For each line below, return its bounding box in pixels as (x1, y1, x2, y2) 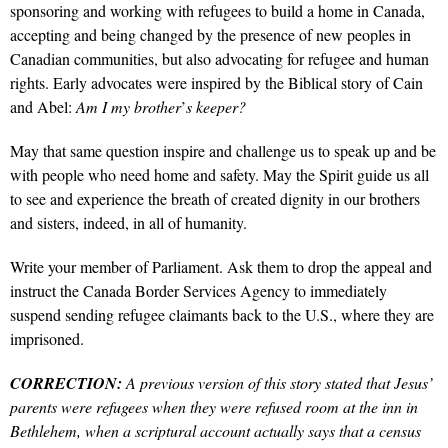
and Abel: (10, 95, 76, 117)
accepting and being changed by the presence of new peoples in (10, 23, 411, 45)
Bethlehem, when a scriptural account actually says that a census (10, 419, 421, 441)
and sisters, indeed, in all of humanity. (10, 211, 247, 233)
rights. (10, 71, 53, 93)
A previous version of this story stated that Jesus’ (126, 371, 433, 393)
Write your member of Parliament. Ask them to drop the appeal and (10, 255, 432, 277)
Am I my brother (76, 95, 181, 117)
